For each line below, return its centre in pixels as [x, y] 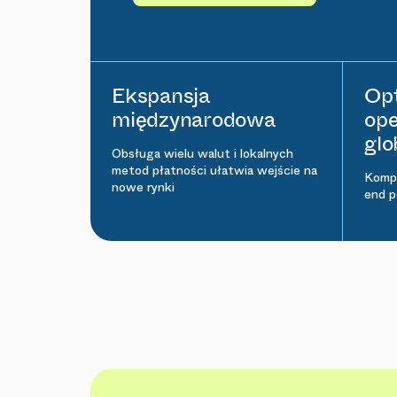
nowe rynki [143, 187]
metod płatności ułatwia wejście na [214, 170]
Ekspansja [161, 95]
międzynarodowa [194, 119]
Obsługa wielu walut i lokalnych [202, 153]
